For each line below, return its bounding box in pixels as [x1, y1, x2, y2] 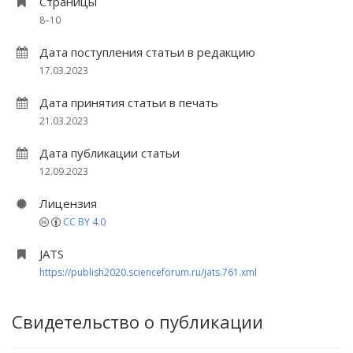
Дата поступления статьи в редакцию [39, 44, 255, 60]
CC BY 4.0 [63, 215, 106, 229]
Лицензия [39, 195, 97, 211]
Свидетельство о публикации [12, 310, 263, 333]
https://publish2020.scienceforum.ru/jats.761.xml [39, 266, 257, 279]
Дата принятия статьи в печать [39, 95, 218, 110]
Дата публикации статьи [39, 145, 180, 161]
